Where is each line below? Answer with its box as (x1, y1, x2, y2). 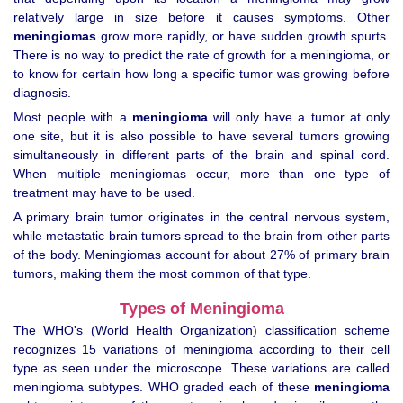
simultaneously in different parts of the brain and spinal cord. (13, 148, 390, 163)
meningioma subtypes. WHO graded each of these (13, 379, 314, 394)
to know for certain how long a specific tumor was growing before (13, 67, 390, 82)
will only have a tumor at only (207, 110, 390, 125)
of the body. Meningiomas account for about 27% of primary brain (13, 247, 390, 263)
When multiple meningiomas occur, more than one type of (13, 166, 390, 182)
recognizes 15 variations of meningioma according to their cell (13, 341, 390, 356)
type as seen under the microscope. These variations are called (13, 360, 390, 375)
